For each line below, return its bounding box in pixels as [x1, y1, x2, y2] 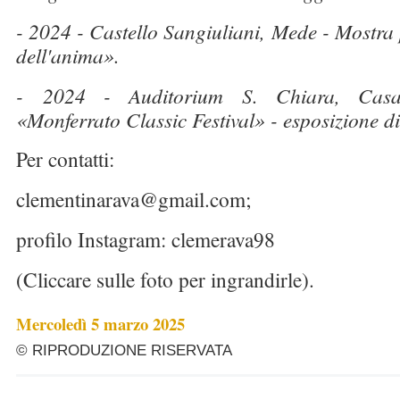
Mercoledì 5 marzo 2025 [16, 312, 185, 336]
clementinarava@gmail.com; [16, 185, 258, 213]
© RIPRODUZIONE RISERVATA [16, 342, 232, 359]
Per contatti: [16, 145, 121, 173]
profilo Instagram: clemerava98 [16, 225, 282, 254]
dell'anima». [16, 41, 120, 69]
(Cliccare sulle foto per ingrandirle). [16, 265, 314, 294]
